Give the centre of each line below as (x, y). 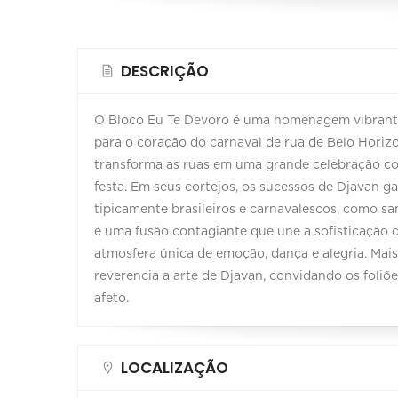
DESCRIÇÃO (165, 72)
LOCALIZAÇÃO (175, 368)
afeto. (111, 299)
